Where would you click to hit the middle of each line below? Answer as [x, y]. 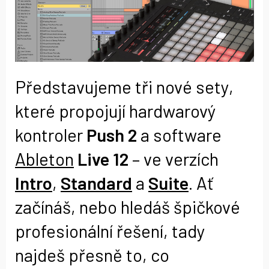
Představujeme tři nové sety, [124, 87]
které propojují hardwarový [116, 111]
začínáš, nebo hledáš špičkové [128, 207]
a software [179, 135]
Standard [96, 183]
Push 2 [112, 135]
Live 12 [103, 159]
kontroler [51, 135]
